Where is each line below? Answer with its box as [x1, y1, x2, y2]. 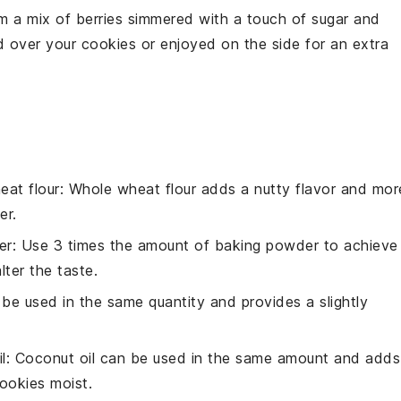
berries [75, 10, 123, 28]
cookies [81, 35, 136, 53]
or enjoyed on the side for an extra [136, 35, 388, 53]
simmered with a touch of [123, 10, 311, 28]
